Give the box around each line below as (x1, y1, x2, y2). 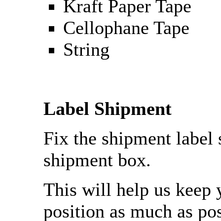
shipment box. (43, 149, 151, 171)
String (63, 39, 110, 60)
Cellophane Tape (63, 17, 189, 38)
